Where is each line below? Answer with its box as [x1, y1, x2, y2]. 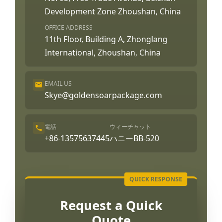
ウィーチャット [110, 122, 151, 131]
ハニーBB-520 [110, 132, 159, 144]
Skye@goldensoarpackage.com [45, 90, 162, 101]
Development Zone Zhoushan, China [45, 5, 181, 17]
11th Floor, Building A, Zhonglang [45, 33, 167, 45]
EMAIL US [45, 79, 72, 88]
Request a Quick [59, 196, 163, 214]
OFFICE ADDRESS [45, 23, 93, 32]
